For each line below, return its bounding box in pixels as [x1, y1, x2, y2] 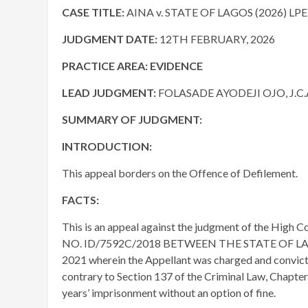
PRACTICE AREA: [62, 59, 148, 72]
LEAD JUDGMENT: [62, 86, 158, 99]
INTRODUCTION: [62, 140, 152, 153]
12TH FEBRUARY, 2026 [159, 32, 275, 45]
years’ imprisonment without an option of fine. [62, 286, 276, 299]
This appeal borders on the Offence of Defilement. [62, 166, 298, 179]
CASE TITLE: [62, 5, 126, 19]
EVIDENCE [150, 59, 203, 72]
